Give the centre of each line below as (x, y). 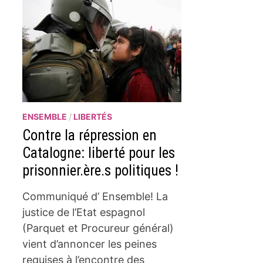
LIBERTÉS (93, 117)
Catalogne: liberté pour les (99, 153)
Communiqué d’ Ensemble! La (95, 197)
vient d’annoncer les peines (90, 244)
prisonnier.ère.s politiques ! (101, 171)
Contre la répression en (90, 136)
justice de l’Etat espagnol (84, 213)
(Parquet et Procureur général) (98, 228)
